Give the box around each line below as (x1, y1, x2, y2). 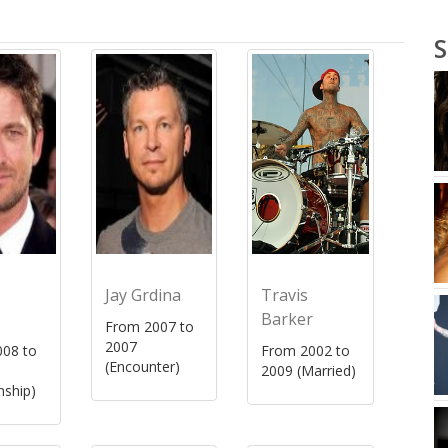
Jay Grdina (104, 284, 181, 306)
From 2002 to (261, 341, 351, 360)
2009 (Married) (261, 361, 357, 380)
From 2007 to (104, 317, 194, 336)
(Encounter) (104, 357, 180, 376)
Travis (261, 284, 309, 306)
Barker (261, 308, 314, 330)
